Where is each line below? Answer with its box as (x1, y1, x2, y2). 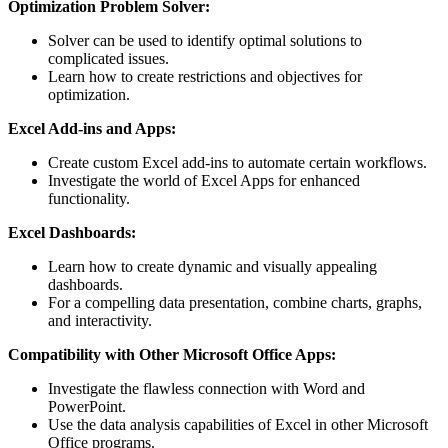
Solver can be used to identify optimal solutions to (48, 32, 362, 50)
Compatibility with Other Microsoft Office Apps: (8, 346, 336, 364)
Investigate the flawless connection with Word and (48, 380, 365, 398)
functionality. (48, 190, 130, 208)
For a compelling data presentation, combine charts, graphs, (48, 294, 422, 312)
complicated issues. (48, 50, 169, 68)
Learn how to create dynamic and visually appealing (48, 258, 377, 276)
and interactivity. (48, 312, 152, 330)
